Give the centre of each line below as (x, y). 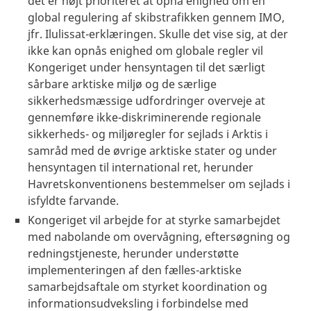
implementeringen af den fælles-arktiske (135, 270)
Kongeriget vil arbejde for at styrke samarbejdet (154, 220)
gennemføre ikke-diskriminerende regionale (144, 117)
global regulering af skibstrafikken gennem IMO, (156, 17)
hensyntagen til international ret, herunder (141, 167)
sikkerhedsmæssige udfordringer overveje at (146, 100)
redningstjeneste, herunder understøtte (133, 253)
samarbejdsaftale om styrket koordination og (148, 286)
